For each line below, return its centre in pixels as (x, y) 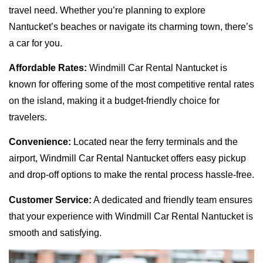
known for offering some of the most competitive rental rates (131, 84)
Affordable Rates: (48, 68)
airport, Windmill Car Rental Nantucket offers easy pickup (127, 159)
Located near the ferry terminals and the (154, 142)
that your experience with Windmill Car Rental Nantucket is (131, 216)
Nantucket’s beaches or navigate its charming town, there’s (131, 26)
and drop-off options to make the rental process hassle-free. (131, 175)
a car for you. (36, 43)
